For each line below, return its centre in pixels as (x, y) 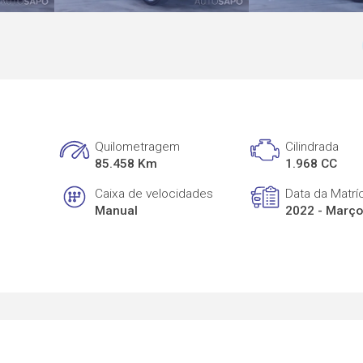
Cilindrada (312, 147)
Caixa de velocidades (154, 193)
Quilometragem (138, 147)
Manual (117, 210)
